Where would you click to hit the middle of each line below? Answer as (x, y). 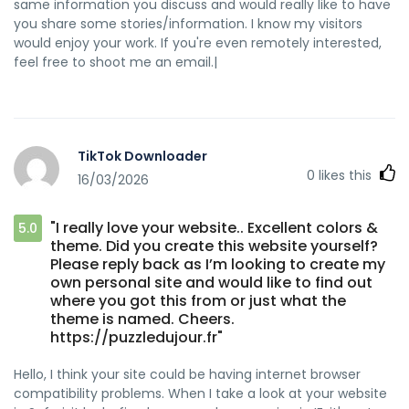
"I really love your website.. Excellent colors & (214, 227)
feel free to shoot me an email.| (115, 62)
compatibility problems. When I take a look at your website (200, 393)
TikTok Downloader (142, 157)
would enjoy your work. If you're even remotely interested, (198, 42)
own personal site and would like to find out (211, 282)
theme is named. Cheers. (142, 319)
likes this (345, 175)
